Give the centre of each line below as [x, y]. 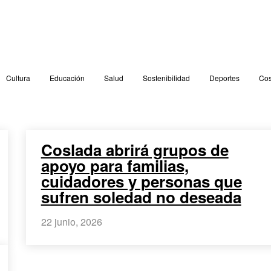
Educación [67, 78]
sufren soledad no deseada [141, 197]
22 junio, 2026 [71, 221]
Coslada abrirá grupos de [135, 149]
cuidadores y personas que [141, 181]
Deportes [224, 78]
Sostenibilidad [166, 78]
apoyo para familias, [115, 165]
